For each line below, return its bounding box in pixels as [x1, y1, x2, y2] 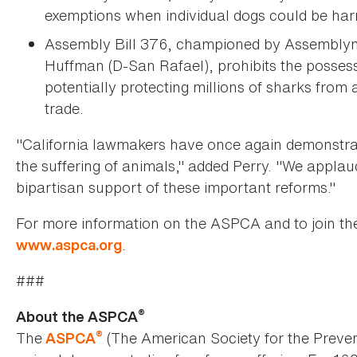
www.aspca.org [16, 235, 122, 256]
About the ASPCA [16, 307, 138, 328]
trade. [45, 98, 84, 120]
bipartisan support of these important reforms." [16, 177, 335, 198]
